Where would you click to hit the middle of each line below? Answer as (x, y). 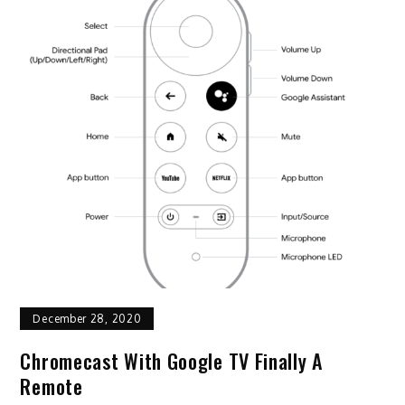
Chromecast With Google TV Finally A (171, 360)
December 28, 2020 (87, 318)
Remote (52, 386)
